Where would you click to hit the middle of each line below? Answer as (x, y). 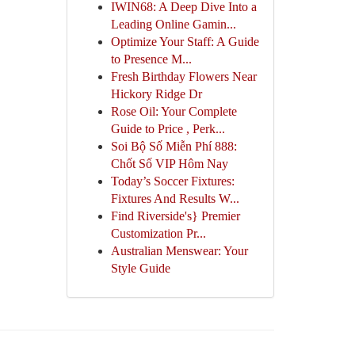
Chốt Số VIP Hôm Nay (169, 164)
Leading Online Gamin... (173, 24)
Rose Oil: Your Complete (174, 111)
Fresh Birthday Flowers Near (183, 76)
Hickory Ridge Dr (156, 94)
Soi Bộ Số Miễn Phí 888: (174, 146)
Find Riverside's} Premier (175, 216)
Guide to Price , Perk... (168, 129)
